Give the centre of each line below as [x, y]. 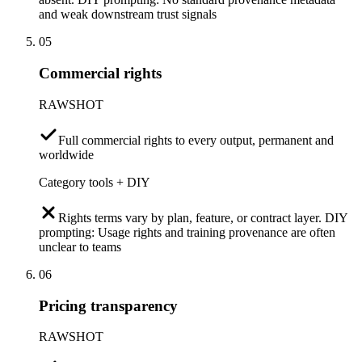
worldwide [66, 154]
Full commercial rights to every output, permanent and [196, 140]
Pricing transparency [108, 305]
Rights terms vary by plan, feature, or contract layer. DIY [203, 217]
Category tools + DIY [95, 182]
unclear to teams [80, 246]
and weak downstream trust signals [128, 15]
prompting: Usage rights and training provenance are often [187, 232]
